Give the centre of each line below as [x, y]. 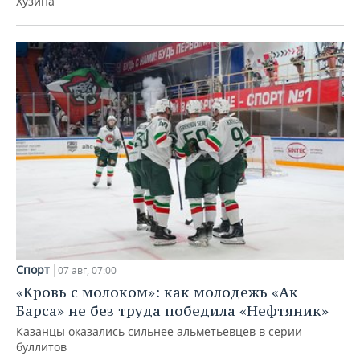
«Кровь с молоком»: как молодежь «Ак [157, 292]
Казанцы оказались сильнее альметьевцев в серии [159, 332]
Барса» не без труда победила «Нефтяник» [172, 311]
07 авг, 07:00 [87, 271]
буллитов [41, 347]
